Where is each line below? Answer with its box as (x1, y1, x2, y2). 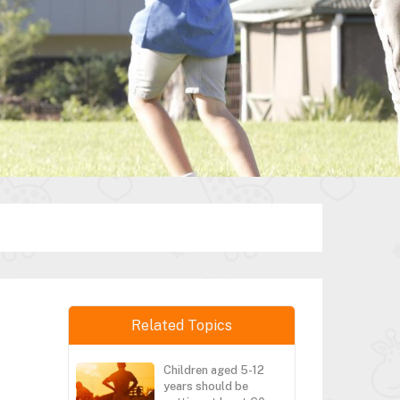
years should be (163, 379, 248, 393)
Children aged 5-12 (163, 363, 264, 377)
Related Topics (131, 317, 232, 334)
